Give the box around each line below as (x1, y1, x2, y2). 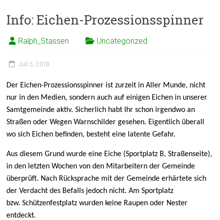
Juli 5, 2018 (19, 61, 50, 68)
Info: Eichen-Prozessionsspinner (6, 11, 204, 28)
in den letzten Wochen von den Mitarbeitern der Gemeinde (6, 163, 195, 170)
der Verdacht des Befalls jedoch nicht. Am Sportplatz (6, 187, 174, 195)
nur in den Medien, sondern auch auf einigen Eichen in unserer (6, 94, 208, 102)
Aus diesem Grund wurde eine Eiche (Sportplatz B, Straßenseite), (6, 150, 213, 158)
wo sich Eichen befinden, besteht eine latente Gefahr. (6, 131, 176, 138)
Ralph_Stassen (18, 36, 69, 46)
